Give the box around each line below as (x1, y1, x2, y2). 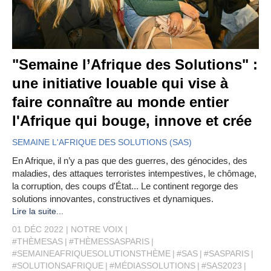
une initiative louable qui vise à (12, 75, 228, 92)
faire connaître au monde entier (12, 94, 229, 111)
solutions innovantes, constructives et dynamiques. (12, 194, 214, 204)
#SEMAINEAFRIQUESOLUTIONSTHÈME (12, 249, 171, 259)
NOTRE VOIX (71, 224, 123, 235)
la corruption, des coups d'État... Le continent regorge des (12, 181, 238, 192)
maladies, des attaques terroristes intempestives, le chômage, (12, 168, 256, 179)
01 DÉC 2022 (12, 224, 64, 235)
